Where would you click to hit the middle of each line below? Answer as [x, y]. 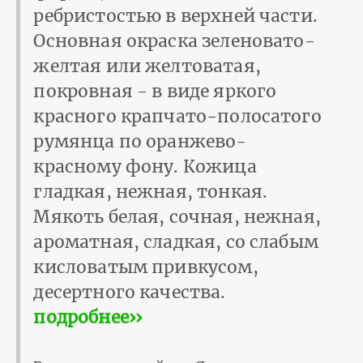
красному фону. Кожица [145, 166]
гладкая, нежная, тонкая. [151, 191]
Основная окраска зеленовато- [174, 41]
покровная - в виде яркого [155, 91]
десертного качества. [132, 292]
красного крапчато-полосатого [177, 116]
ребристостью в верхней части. [175, 15]
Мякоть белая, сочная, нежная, [177, 216]
